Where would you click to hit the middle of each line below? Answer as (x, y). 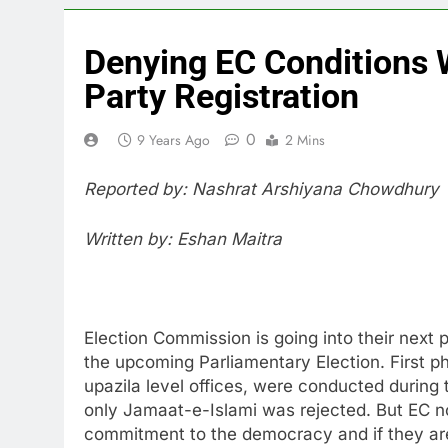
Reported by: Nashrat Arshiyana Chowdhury (261, 189)
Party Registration (221, 95)
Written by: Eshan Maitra (183, 238)
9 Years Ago (173, 139)
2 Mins (305, 139)
